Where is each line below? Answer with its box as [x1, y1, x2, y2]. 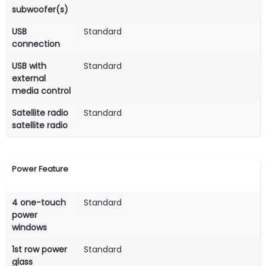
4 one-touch [12, 197, 66, 209]
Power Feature [12, 163, 68, 175]
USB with [12, 60, 46, 72]
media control [12, 85, 71, 97]
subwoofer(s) [12, 4, 68, 16]
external [12, 72, 46, 85]
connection [12, 38, 60, 50]
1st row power [12, 243, 67, 256]
